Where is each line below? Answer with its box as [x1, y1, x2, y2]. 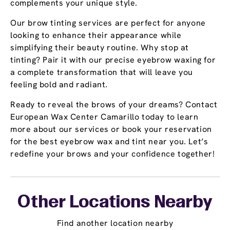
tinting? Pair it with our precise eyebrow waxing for [10, 54, 216, 66]
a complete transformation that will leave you [10, 67, 194, 78]
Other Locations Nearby [17, 195, 213, 211]
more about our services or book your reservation [10, 124, 212, 135]
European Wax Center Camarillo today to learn [10, 111, 199, 123]
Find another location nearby [56, 218, 174, 229]
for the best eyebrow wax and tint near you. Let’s [10, 136, 208, 147]
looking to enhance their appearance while [10, 30, 182, 41]
